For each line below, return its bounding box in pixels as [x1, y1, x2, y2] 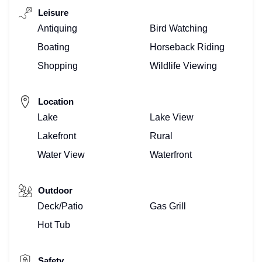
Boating [37, 42, 70, 52]
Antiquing [37, 23, 77, 33]
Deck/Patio [37, 201, 83, 211]
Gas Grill [150, 201, 186, 211]
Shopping [37, 61, 78, 71]
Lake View [150, 112, 194, 122]
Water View [37, 150, 85, 160]
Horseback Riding [150, 42, 225, 52]
